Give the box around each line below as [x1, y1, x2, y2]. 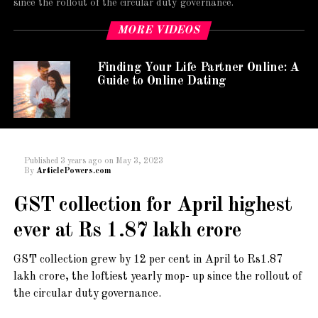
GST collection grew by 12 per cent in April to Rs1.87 [13, 253, 283, 265]
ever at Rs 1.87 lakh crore [13, 220, 242, 241]
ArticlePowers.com [35, 166, 111, 175]
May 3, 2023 [115, 156, 163, 165]
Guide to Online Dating [97, 75, 227, 87]
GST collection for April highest [13, 194, 292, 216]
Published [23, 156, 58, 165]
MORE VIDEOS [116, 24, 202, 36]
